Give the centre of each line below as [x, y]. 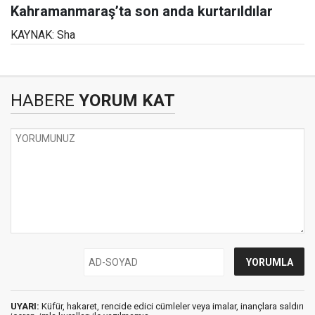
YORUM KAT [125, 100]
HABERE [43, 100]
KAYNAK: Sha [43, 34]
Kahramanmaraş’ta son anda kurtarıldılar [142, 11]
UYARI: [25, 306]
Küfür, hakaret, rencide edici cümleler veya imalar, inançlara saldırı [172, 306]
